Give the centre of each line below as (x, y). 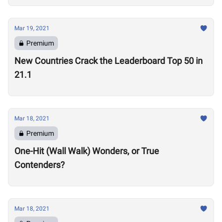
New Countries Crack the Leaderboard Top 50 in (109, 61)
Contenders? (40, 165)
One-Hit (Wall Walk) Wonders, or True (87, 151)
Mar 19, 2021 (32, 28)
